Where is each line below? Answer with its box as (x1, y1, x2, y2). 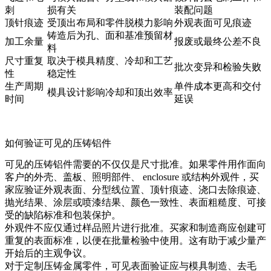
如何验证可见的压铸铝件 (5, 137, 111, 148)
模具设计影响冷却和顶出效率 (47, 87, 173, 97)
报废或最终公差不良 (174, 36, 261, 47)
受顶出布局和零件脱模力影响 (47, 17, 173, 28)
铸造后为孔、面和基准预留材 (47, 30, 173, 41)
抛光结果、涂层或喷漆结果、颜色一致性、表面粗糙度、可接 (5, 197, 266, 207)
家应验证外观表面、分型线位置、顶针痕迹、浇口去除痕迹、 (5, 184, 266, 195)
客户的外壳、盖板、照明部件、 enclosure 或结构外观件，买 (5, 171, 259, 182)
